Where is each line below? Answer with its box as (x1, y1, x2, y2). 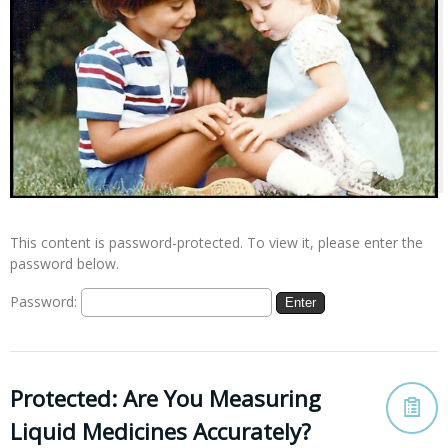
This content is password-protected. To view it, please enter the (10, 233, 423, 253)
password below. (10, 254, 119, 274)
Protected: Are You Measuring (10, 383, 321, 415)
